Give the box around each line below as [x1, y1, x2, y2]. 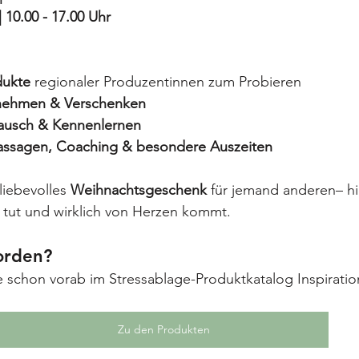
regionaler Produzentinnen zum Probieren [30, 73, 301, 91]
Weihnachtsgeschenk [71, 181, 207, 200]
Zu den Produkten [117, 322, 210, 337]
